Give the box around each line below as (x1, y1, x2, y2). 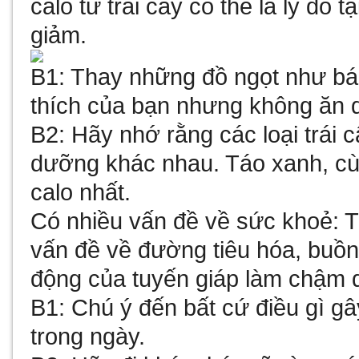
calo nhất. (30, 179, 131, 205)
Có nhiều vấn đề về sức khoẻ (30, 208, 333, 234)
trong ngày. (30, 323, 146, 349)
